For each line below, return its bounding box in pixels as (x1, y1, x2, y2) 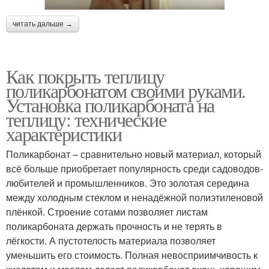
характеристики (6, 120, 122, 147)
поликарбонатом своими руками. (6, 77, 246, 103)
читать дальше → (13, 19, 73, 28)
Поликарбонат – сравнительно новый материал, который (6, 147, 261, 161)
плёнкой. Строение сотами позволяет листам (6, 204, 208, 219)
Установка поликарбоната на (6, 91, 214, 118)
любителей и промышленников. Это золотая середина (6, 175, 249, 190)
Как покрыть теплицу (6, 62, 165, 89)
